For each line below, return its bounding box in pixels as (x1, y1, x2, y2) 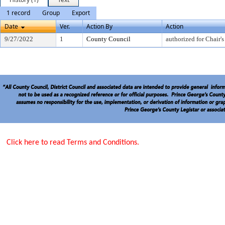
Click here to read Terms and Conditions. (6, 138, 139, 147)
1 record (7, 9, 30, 17)
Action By (86, 22, 113, 31)
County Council (86, 35, 131, 43)
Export (72, 9, 90, 17)
